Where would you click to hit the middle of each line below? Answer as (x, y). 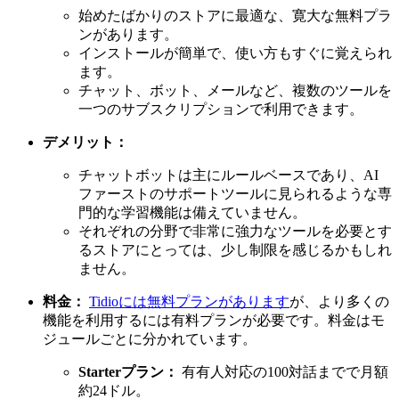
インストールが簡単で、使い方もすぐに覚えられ (235, 53)
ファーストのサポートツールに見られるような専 (235, 194)
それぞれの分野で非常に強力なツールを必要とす (235, 232)
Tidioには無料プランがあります (189, 302)
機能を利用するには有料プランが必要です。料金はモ (214, 321)
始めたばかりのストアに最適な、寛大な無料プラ (235, 16)
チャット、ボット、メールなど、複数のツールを (235, 91)
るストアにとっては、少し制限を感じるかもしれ (235, 250)
